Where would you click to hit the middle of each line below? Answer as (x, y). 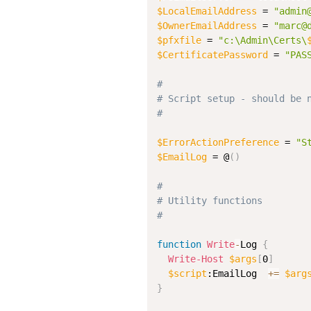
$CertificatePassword (212, 55)
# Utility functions (210, 201)
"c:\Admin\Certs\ (262, 40)
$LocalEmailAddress (207, 11)
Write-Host (196, 259)
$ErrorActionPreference (218, 142)
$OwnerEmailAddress (207, 26)
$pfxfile (179, 40)
